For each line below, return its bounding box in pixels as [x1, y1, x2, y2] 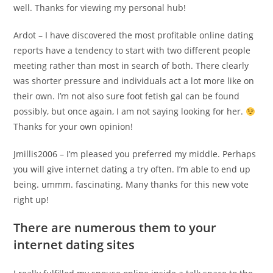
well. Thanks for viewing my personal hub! [13, 2, 186, 14]
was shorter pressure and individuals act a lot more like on [13, 75, 255, 87]
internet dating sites [13, 236, 135, 253]
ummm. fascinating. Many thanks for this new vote [39, 179, 249, 191]
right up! [13, 194, 49, 206]
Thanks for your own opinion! [13, 121, 133, 133]
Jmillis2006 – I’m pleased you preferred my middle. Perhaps [13, 148, 257, 160]
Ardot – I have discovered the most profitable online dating [13, 29, 254, 41]
